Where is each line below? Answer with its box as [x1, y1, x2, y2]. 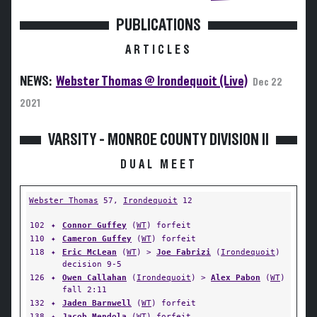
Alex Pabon [211, 272, 260, 282]
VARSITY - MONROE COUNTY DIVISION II [48, 132, 269, 149]
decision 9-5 [62, 259, 122, 269]
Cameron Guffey [62, 234, 132, 243]
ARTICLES [125, 44, 192, 57]
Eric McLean [62, 247, 117, 257]
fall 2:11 [62, 284, 107, 294]
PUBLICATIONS [116, 17, 201, 34]
